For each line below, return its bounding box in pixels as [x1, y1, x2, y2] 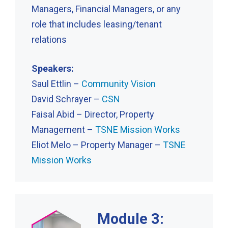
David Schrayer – [32, 93, 102, 104]
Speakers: [32, 63, 74, 74]
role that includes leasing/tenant [32, 18, 162, 30]
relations [32, 34, 67, 45]
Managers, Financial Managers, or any [32, 3, 181, 14]
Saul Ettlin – [32, 78, 81, 89]
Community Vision [81, 78, 156, 89]
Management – [32, 124, 95, 135]
